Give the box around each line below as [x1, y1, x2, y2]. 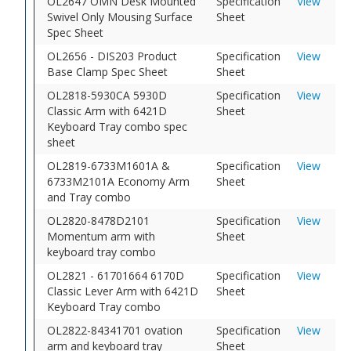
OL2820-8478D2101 [47, 212, 150, 228]
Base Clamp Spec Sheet [47, 63, 168, 79]
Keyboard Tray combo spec [47, 118, 188, 134]
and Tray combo [47, 189, 132, 204]
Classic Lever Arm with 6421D [47, 283, 199, 299]
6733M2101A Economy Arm [47, 173, 190, 189]
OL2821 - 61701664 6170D [47, 267, 185, 283]
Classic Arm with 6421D [47, 103, 168, 118]
